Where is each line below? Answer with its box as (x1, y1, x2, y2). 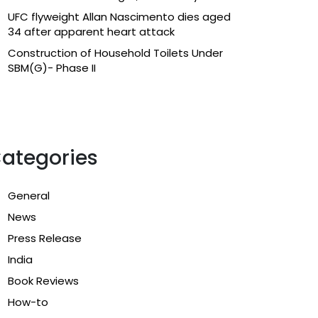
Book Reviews (8, 273, 79, 288)
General (8, 187, 50, 203)
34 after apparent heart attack (8, 23, 175, 39)
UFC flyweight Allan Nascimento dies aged (8, 9, 231, 24)
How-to (8, 294, 48, 309)
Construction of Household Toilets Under (8, 45, 223, 60)
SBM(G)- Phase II (8, 60, 96, 75)
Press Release (8, 230, 82, 246)
